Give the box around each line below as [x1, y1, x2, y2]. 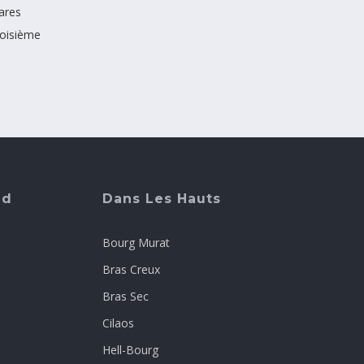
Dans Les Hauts [102, 191, 221, 207]
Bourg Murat [102, 235, 170, 251]
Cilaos [102, 315, 134, 331]
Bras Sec [102, 288, 149, 305]
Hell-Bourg [102, 342, 158, 358]
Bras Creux [102, 262, 160, 278]
